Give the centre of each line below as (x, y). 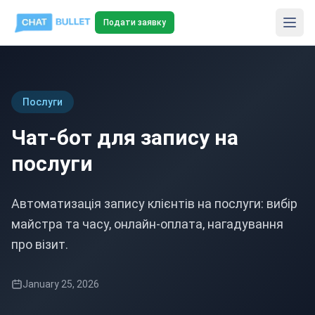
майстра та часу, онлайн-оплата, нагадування (147, 224)
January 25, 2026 (61, 284)
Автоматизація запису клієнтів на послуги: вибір (154, 204)
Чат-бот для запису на (125, 137)
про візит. (40, 244)
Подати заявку (134, 22)
